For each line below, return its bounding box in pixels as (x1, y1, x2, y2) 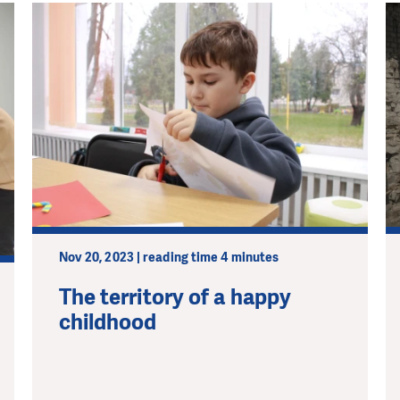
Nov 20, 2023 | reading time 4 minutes (58, 248, 279, 266)
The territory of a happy (58, 282, 292, 312)
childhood (58, 307, 157, 337)
